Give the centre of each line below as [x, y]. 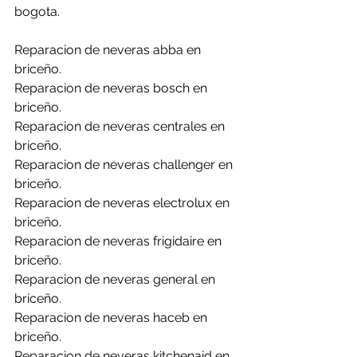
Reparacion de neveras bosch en [112, 88]
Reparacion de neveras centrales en [121, 126]
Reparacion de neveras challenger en [125, 164]
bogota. [37, 11]
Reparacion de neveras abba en [109, 49]
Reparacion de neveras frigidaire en [120, 241]
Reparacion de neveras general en [116, 279]
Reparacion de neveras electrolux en [124, 202]
